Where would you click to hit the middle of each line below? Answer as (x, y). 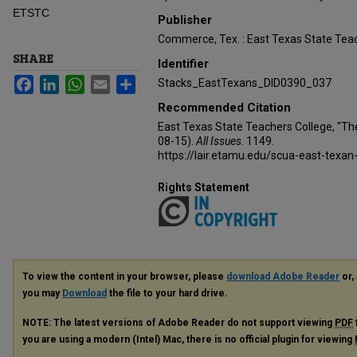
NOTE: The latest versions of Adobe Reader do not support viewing (178, 323)
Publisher (185, 20)
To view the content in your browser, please (124, 277)
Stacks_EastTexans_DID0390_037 (245, 83)
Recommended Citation (224, 108)
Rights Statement (204, 187)
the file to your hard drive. (167, 294)
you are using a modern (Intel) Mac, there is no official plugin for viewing (188, 340)
